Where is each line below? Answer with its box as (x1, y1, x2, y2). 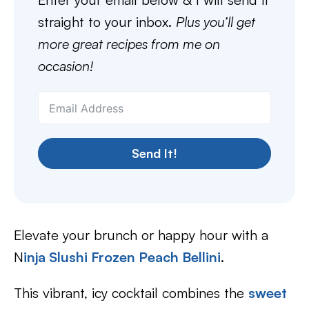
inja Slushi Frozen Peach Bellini (23, 248, 221, 266)
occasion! (38, 57, 93, 74)
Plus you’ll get (176, 13, 255, 30)
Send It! (132, 146, 177, 161)
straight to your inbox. (38, 13, 176, 30)
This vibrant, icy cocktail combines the (14, 284, 248, 301)
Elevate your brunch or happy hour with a (14, 226, 268, 243)
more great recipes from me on (38, 35, 220, 52)
